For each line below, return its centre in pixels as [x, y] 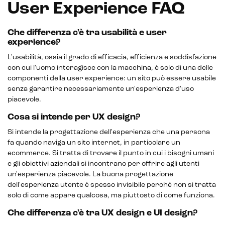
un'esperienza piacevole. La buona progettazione [90, 175]
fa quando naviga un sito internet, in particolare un [94, 143]
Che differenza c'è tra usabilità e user [87, 33]
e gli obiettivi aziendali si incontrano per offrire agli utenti [103, 164]
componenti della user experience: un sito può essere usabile [112, 79]
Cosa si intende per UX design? [74, 117]
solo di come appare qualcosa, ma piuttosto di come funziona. [111, 196]
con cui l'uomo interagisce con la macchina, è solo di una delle [110, 68]
